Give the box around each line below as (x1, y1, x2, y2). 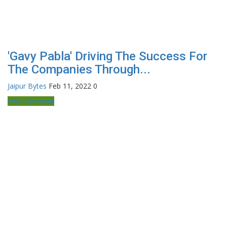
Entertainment (8, 96, 54, 106)
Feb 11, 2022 (49, 81, 91, 91)
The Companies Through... (8, 62, 150, 77)
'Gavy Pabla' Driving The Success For (8, 49, 207, 63)
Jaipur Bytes (8, 81, 47, 91)
